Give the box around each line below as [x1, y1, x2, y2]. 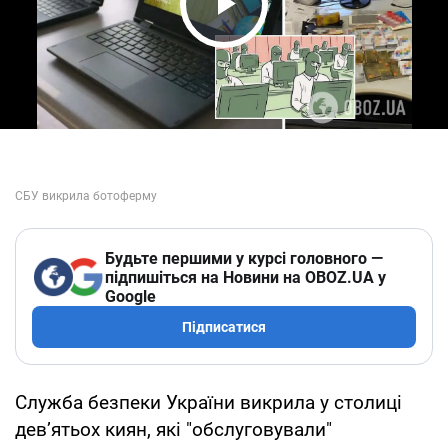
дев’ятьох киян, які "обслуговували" [15, 417, 332, 441]
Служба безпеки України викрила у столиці [15, 390, 402, 414]
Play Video [186, 20, 374, 63]
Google [105, 286, 156, 306]
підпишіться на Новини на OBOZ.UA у [105, 267, 386, 287]
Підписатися [182, 318, 266, 335]
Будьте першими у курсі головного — [105, 248, 383, 268]
